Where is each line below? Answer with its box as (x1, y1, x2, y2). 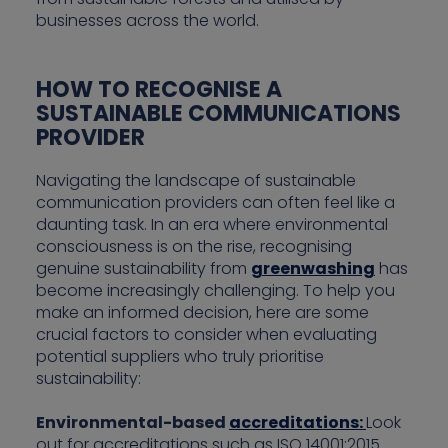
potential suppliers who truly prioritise (36, 345, 324, 369)
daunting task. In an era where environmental (36, 213, 388, 237)
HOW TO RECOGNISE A (36, 74, 282, 106)
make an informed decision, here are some (36, 301, 369, 325)
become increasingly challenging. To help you (36, 279, 395, 303)
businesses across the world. (36, 9, 259, 33)
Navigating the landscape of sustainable (36, 169, 356, 193)
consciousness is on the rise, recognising (36, 235, 352, 259)
